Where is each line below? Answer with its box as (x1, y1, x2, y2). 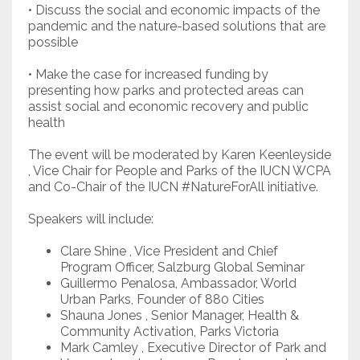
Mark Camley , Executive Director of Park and (60, 340, 326, 356)
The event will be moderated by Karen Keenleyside (28, 147, 331, 163)
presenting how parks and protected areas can (28, 83, 304, 99)
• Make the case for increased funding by (28, 67, 268, 83)
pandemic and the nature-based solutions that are (28, 18, 325, 35)
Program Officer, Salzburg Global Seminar (60, 260, 305, 276)
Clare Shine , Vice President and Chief (60, 243, 278, 260)
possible (28, 35, 78, 51)
